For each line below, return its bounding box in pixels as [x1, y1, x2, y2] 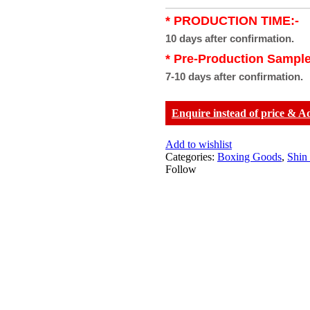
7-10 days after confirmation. [165, 71, 303, 83]
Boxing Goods [217, 151, 282, 163]
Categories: [165, 151, 217, 163]
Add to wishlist [165, 138, 232, 151]
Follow [165, 163, 197, 176]
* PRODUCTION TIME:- [165, 14, 299, 28]
